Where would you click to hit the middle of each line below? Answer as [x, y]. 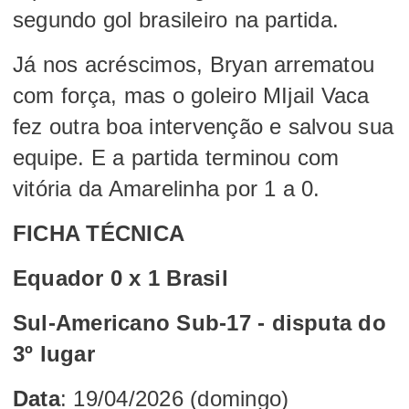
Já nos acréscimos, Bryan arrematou [194, 64]
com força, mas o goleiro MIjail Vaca [191, 95]
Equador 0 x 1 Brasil [121, 278]
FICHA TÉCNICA [99, 233]
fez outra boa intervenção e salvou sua [204, 126]
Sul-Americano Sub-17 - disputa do [199, 322]
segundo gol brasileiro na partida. [176, 19]
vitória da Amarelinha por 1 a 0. [167, 188]
